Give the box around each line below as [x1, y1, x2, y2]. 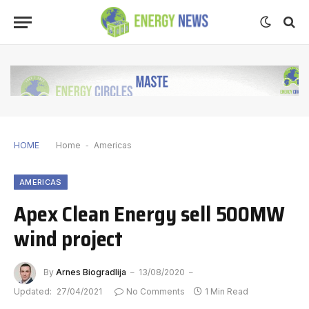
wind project [14, 221, 123, 255]
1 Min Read [205, 286, 248, 297]
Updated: [14, 286, 52, 297]
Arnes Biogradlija [56, 266, 126, 277]
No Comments [126, 286, 185, 297]
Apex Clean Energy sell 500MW [14, 197, 284, 230]
